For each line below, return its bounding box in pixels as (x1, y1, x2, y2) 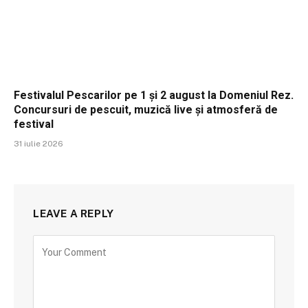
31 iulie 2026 (14, 138, 63, 148)
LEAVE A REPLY (33, 207, 114, 219)
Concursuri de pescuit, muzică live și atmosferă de (14, 102, 278, 116)
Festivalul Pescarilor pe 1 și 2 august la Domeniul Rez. (14, 88, 294, 102)
